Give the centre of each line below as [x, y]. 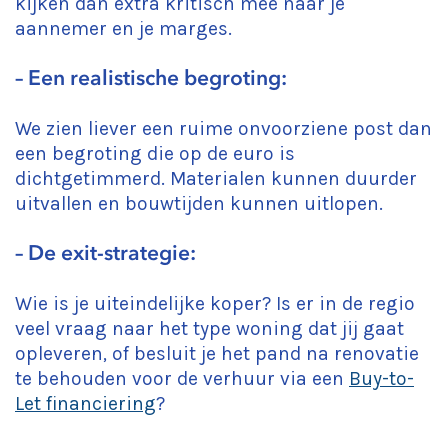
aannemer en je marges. [123, 28]
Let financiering [85, 403]
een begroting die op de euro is [155, 153]
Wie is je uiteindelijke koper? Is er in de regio [215, 303]
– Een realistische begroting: [151, 78]
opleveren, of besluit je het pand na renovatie [217, 353]
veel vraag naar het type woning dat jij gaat [209, 328]
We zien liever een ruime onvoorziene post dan [223, 128]
